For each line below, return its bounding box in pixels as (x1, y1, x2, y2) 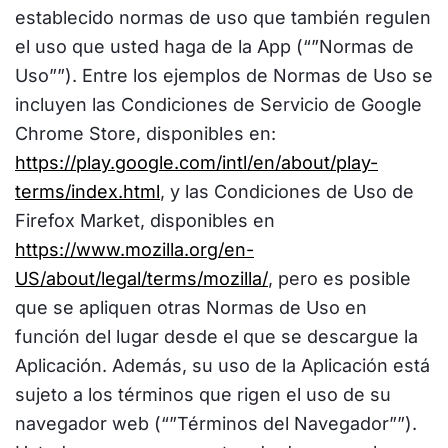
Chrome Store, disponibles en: (15, 123, 276, 144)
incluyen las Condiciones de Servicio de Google (15, 94, 422, 115)
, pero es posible (268, 268, 411, 289)
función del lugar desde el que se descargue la (15, 326, 418, 347)
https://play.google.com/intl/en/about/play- (15, 152, 378, 173)
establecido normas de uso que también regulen (15, 7, 431, 28)
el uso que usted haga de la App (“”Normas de (15, 36, 414, 57)
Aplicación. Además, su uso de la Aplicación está (15, 355, 430, 376)
